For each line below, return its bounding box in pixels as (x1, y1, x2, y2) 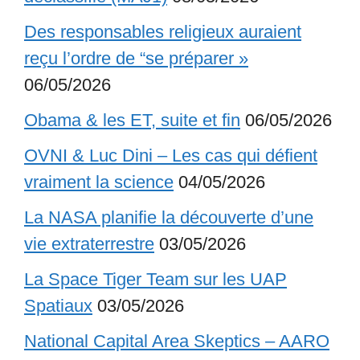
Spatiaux (24, 295, 92, 316)
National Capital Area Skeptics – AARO (24, 330, 329, 351)
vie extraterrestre (24, 233, 154, 254)
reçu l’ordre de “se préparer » (24, 47, 248, 68)
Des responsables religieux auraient (24, 21, 301, 42)
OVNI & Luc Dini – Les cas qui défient (24, 145, 317, 166)
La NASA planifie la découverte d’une (24, 207, 313, 227)
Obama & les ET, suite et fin (24, 109, 240, 130)
